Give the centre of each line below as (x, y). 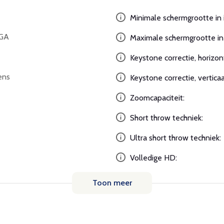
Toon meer (112, 183)
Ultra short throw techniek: (174, 138)
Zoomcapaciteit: (156, 98)
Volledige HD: (152, 158)
